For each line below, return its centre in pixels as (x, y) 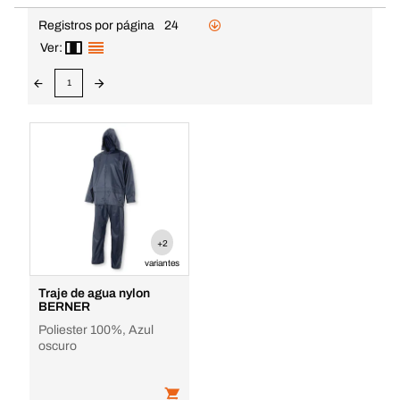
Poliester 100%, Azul (96, 330)
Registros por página (96, 25)
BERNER (64, 307)
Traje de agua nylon (94, 293)
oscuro (57, 346)
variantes (162, 263)
